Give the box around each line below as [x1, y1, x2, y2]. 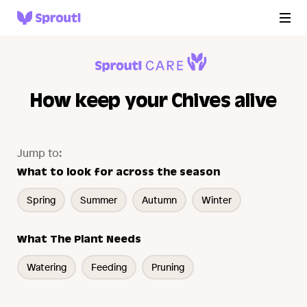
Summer [80, 193, 118, 206]
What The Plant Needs [17, 235, 142, 246]
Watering [27, 260, 67, 273]
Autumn [142, 193, 177, 206]
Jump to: [17, 145, 63, 160]
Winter [201, 193, 232, 206]
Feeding [91, 260, 127, 273]
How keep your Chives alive [30, 93, 277, 113]
